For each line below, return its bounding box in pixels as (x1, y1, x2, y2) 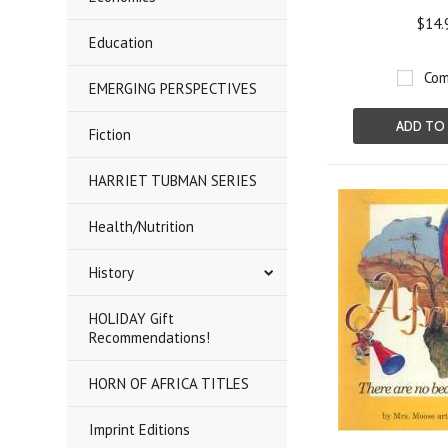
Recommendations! (89, 328, 211, 347)
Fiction (89, 125, 132, 144)
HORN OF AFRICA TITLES (89, 374, 250, 393)
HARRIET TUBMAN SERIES (89, 171, 258, 190)
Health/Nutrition (89, 217, 195, 236)
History (89, 263, 135, 282)
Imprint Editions (89, 420, 191, 439)
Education (89, 33, 154, 52)
